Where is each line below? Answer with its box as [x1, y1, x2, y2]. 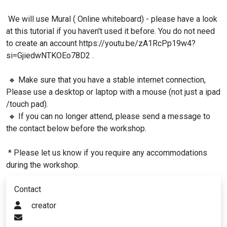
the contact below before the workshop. [6, 124, 146, 133]
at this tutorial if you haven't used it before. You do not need [6, 26, 215, 36]
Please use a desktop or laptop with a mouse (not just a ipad [6, 87, 220, 97]
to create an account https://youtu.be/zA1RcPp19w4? [6, 39, 196, 48]
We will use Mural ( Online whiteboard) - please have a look [8, 14, 217, 24]
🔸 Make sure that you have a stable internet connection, [8, 75, 206, 85]
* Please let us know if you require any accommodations [8, 148, 207, 158]
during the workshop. [6, 160, 80, 170]
